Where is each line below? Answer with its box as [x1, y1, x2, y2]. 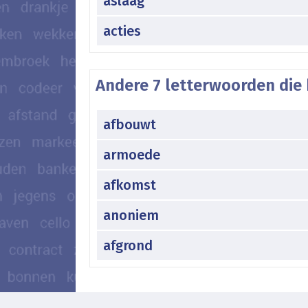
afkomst [103, 176, 156, 193]
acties [103, 22, 141, 39]
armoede [103, 146, 160, 163]
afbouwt [103, 115, 156, 133]
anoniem [103, 206, 159, 223]
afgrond [103, 236, 153, 254]
